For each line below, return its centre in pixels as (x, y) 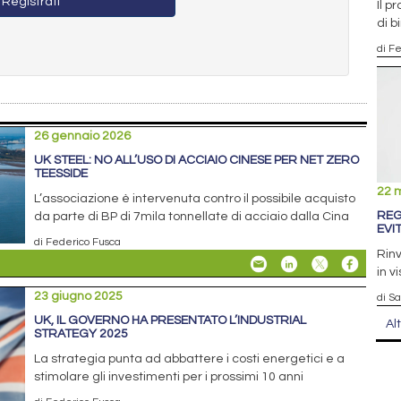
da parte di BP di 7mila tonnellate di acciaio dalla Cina (192, 216)
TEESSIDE (61, 173)
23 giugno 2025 (79, 296)
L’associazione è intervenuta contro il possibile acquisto (195, 198)
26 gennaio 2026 (83, 136)
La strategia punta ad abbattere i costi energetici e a (190, 358)
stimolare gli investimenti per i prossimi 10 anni (169, 376)
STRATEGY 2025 (81, 333)
